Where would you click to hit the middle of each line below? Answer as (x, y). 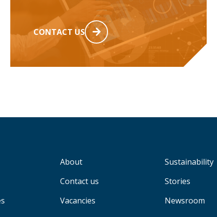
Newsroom (185, 200)
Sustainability (189, 162)
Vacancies (77, 200)
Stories (177, 181)
